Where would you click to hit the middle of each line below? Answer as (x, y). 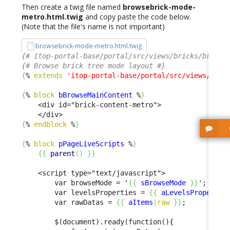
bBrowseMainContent (95, 95)
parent (63, 154)
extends (48, 76)
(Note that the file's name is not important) (93, 26)
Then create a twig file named (72, 7)
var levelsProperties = (85, 193)
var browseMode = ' (75, 183)
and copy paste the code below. (137, 16)
